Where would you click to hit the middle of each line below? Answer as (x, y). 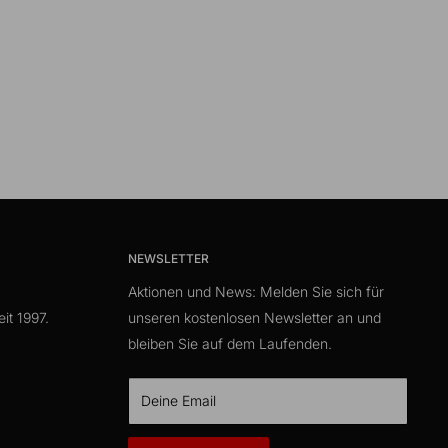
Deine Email (178, 400)
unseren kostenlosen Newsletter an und (254, 317)
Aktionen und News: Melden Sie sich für (256, 291)
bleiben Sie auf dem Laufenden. (230, 343)
